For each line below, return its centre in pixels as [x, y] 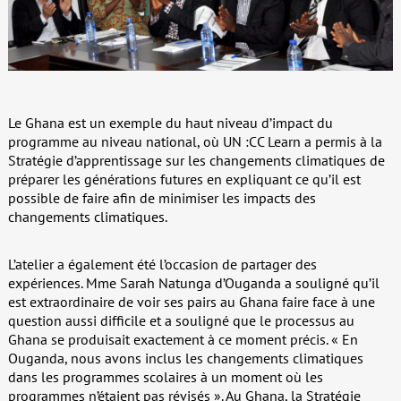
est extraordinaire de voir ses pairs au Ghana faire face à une [191, 301]
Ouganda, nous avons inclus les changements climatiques [185, 358]
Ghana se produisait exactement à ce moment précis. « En [183, 339]
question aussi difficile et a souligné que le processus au [181, 320]
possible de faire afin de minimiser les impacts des [162, 197]
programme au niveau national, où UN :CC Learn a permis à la [195, 141]
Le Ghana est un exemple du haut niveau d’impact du [170, 122]
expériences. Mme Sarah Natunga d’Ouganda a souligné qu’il [193, 282]
